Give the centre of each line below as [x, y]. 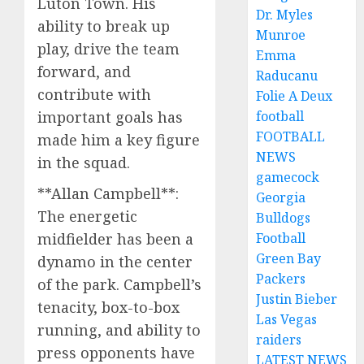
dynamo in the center [115, 261]
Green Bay [289, 258]
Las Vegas [287, 319]
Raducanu [287, 76]
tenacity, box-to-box [108, 307]
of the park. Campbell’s [119, 284]
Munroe [281, 35]
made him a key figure [119, 139]
